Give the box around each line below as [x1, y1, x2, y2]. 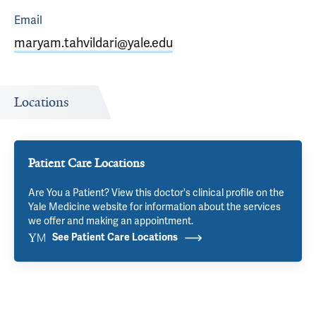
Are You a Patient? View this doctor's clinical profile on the [28, 186, 284, 199]
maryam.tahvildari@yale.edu [14, 35, 173, 51]
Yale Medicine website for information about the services [28, 200, 281, 213]
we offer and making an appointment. [28, 214, 193, 227]
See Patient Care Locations [52, 231, 178, 243]
